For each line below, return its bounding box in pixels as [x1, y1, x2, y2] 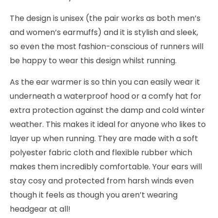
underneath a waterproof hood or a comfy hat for [10, 90, 201, 102]
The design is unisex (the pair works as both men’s [10, 12, 200, 24]
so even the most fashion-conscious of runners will [10, 40, 203, 52]
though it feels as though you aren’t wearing [10, 189, 178, 200]
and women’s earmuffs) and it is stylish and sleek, [10, 26, 198, 38]
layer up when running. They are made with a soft [10, 132, 198, 144]
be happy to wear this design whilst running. [10, 54, 177, 66]
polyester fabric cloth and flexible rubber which [10, 146, 192, 158]
